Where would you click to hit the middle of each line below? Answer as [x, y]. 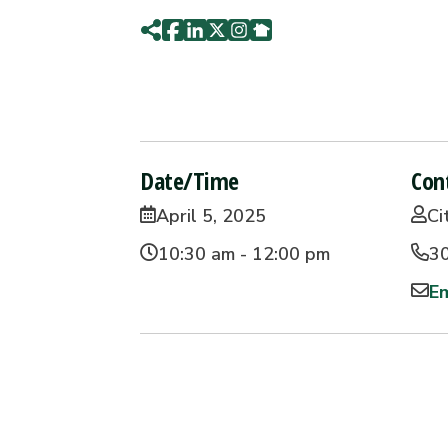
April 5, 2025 [211, 216]
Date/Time [189, 180]
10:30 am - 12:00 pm [244, 254]
